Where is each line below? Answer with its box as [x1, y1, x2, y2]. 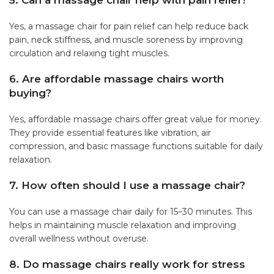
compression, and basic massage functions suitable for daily [9, 141, 263, 152]
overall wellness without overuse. [9, 233, 149, 245]
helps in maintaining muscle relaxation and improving [9, 220, 236, 231]
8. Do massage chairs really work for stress [9, 258, 245, 271]
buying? [9, 87, 51, 100]
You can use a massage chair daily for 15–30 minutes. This [9, 206, 252, 218]
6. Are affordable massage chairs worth [9, 73, 224, 86]
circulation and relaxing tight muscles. [9, 48, 169, 59]
